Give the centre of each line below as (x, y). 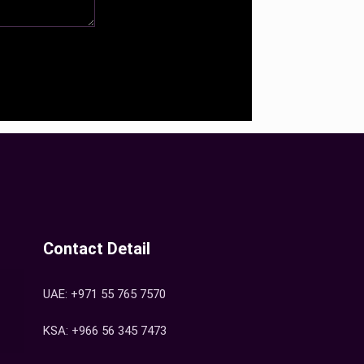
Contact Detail (97, 249)
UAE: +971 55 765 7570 (104, 294)
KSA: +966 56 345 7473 (105, 331)
